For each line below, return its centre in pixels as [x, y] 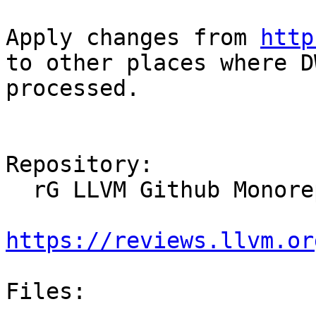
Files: [46, 292]
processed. [73, 89]
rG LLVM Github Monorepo [19, 190]
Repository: [79, 165]
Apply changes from [133, 38]
